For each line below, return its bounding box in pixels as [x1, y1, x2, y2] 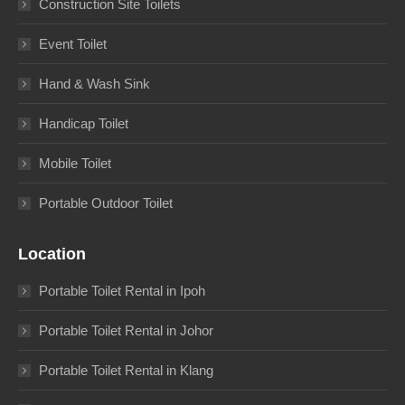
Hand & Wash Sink [39, 75, 150, 91]
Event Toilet [39, 35, 107, 52]
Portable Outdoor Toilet [39, 194, 173, 211]
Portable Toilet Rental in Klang [39, 362, 213, 378]
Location [18, 244, 86, 263]
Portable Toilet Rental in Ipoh [39, 282, 205, 298]
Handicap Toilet [39, 115, 128, 131]
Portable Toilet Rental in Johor [39, 322, 213, 338]
